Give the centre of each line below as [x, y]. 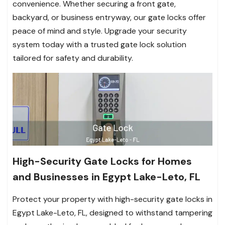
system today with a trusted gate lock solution [99, 45]
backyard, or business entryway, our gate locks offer [109, 18]
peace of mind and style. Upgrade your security [100, 31]
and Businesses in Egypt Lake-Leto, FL [106, 177]
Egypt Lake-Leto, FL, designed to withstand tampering [113, 212]
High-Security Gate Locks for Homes [102, 161]
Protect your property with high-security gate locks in [113, 199]
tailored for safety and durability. [73, 58]
